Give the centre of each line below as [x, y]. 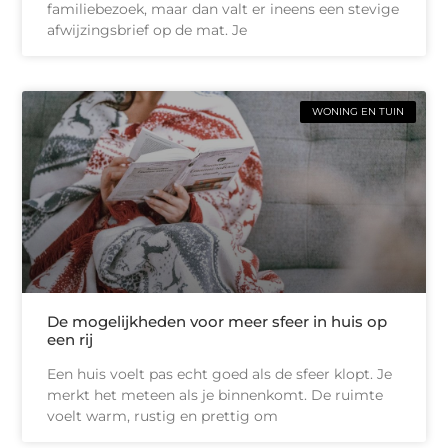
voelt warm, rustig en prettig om [163, 415]
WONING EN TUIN [357, 112]
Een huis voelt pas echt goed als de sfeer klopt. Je [220, 373]
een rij [70, 339]
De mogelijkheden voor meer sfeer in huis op [217, 321]
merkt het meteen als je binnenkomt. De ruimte [215, 394]
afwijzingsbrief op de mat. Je [147, 30]
